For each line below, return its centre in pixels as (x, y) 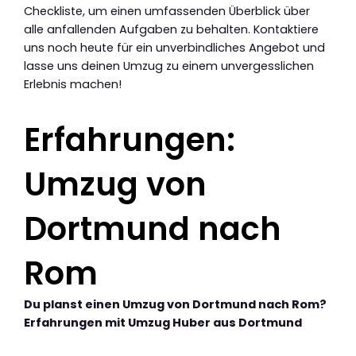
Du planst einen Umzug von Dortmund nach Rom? (175, 305)
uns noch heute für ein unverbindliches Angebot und (174, 48)
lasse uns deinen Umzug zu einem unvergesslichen (169, 66)
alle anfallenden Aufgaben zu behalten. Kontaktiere (171, 30)
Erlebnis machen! (73, 85)
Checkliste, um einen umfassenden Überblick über (167, 12)
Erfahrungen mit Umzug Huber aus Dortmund (163, 323)
